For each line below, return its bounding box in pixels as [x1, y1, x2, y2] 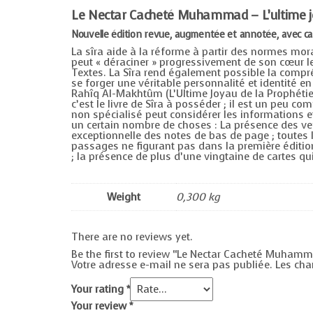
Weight [107, 189, 140, 204]
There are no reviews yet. [71, 229, 193, 244]
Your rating [71, 282, 126, 296]
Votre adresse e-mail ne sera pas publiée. [71, 257, 272, 272]
